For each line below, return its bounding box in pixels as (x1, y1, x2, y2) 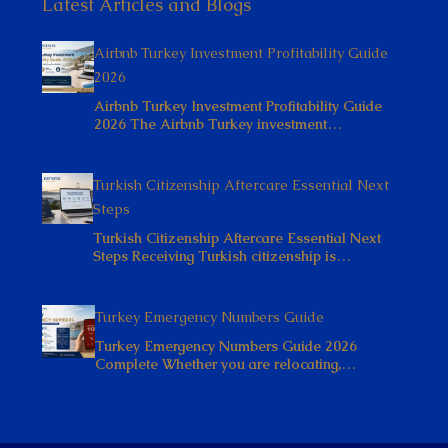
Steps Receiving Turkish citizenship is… (93, 246, 352, 265)
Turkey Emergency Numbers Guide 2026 (95, 336, 358, 355)
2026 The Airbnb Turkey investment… (94, 114, 342, 133)
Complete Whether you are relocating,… (95, 354, 357, 373)
